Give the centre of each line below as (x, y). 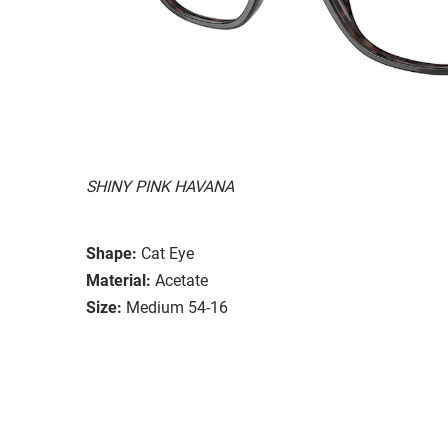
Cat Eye (167, 253)
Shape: (111, 253)
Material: (118, 280)
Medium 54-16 (177, 307)
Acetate (181, 280)
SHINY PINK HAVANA (160, 186)
